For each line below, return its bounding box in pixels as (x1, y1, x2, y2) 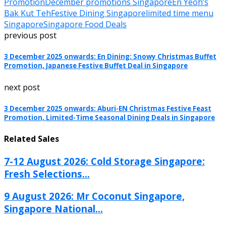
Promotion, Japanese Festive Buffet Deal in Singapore (4, 61, 188, 71)
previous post (4, 30, 56, 41)
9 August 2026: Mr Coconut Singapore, (4, 189, 185, 202)
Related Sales (4, 133, 59, 144)
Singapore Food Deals (43, 19, 127, 30)
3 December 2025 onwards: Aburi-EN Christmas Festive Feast (4, 103, 211, 113)
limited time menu (146, 8, 213, 19)
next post (4, 81, 40, 93)
